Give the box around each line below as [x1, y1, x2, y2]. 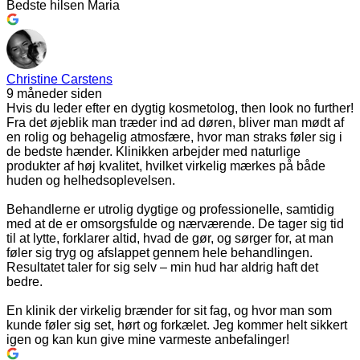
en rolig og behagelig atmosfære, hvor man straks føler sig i [6, 129, 342, 144]
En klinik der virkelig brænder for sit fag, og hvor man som [6, 303, 332, 317]
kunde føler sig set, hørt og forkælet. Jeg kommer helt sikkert [6, 317, 347, 332]
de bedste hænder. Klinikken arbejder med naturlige [6, 144, 301, 158]
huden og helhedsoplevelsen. [6, 173, 175, 187]
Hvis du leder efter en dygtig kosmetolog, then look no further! [6, 100, 354, 115]
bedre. [6, 274, 43, 288]
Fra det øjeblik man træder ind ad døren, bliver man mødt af [6, 115, 344, 129]
